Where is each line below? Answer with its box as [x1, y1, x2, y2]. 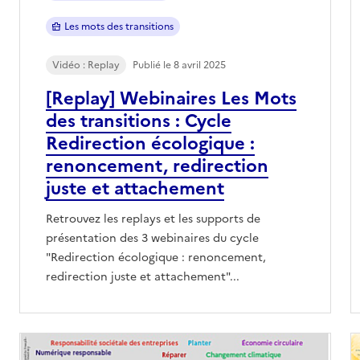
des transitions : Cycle [46, 107, 231, 134]
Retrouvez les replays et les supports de [46, 210, 260, 227]
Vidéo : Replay [52, 57, 120, 72]
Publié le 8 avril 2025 [133, 57, 226, 72]
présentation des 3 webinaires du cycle [46, 229, 259, 247]
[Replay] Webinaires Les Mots [46, 84, 297, 112]
